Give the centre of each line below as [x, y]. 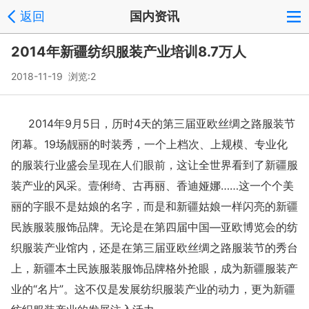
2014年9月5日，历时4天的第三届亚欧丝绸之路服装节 [162, 123]
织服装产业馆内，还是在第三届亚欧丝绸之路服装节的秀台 [154, 248]
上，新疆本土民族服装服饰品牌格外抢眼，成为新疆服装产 [154, 268]
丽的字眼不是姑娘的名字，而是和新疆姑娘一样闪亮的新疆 [154, 206]
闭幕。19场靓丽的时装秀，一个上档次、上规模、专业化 [149, 144]
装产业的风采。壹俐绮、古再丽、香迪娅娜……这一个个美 [152, 186]
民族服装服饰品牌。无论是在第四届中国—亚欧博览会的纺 [154, 227]
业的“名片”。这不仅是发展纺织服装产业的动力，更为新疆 [153, 289]
